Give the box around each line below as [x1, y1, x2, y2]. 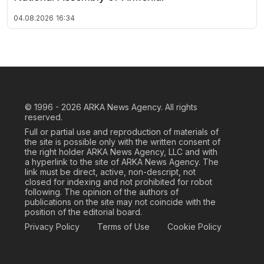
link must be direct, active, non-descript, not [25, 166, 196, 177]
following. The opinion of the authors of [25, 186, 179, 197]
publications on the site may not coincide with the [25, 196, 216, 207]
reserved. [25, 111, 62, 122]
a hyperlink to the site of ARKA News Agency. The [25, 156, 219, 167]
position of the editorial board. [25, 206, 142, 217]
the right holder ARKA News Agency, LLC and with [25, 146, 217, 157]
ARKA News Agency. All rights [84, 101, 197, 112]
